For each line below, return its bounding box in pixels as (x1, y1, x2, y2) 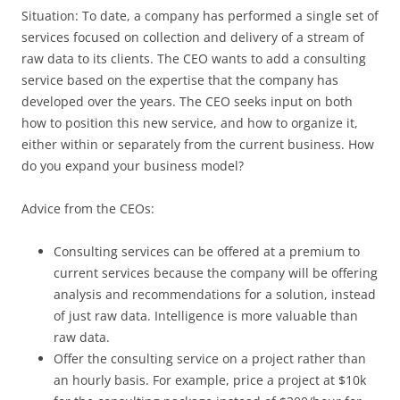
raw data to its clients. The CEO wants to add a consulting (21, 49, 366, 67)
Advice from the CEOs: (21, 199, 154, 217)
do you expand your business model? (21, 156, 244, 174)
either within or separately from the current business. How (21, 135, 374, 153)
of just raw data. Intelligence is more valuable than (54, 306, 358, 324)
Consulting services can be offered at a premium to (54, 242, 360, 260)
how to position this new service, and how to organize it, (21, 113, 358, 131)
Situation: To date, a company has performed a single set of (21, 6, 379, 24)
